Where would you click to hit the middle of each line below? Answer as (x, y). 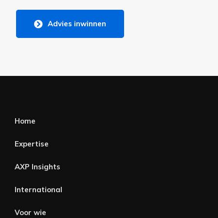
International (38, 189)
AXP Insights (37, 166)
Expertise (32, 144)
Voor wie (30, 212)
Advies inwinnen (77, 24)
